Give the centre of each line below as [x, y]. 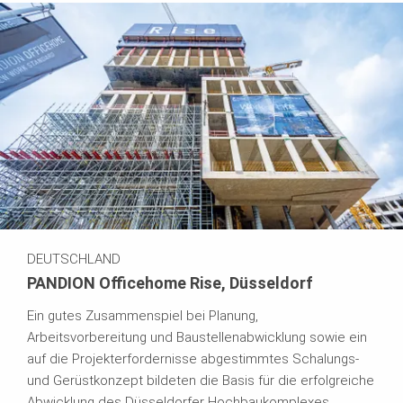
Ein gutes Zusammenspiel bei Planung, [143, 315]
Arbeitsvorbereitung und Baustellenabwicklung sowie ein [197, 337]
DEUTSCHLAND [74, 259]
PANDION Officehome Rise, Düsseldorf [170, 282]
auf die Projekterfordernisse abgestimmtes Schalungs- [193, 358]
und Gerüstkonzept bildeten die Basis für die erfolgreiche [201, 380]
